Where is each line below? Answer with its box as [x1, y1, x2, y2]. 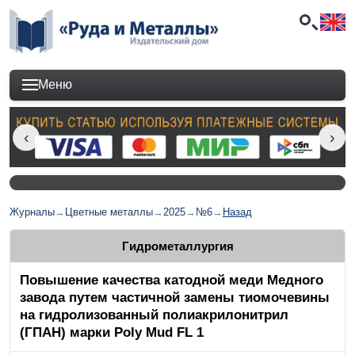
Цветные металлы [65, 206, 153, 219]
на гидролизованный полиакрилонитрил [20, 307, 288, 323]
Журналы [10, 206, 55, 219]
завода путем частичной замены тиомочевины [20, 289, 330, 305]
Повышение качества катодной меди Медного [20, 272, 323, 288]
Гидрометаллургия [121, 239, 234, 253]
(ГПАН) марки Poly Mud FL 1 [20, 324, 204, 340]
